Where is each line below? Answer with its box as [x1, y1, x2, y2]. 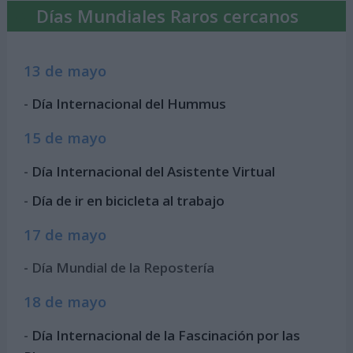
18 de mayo [24, 291, 107, 311]
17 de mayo [24, 224, 107, 244]
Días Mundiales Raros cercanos [35, 3, 299, 28]
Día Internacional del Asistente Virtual [32, 162, 276, 180]
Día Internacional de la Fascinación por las [32, 325, 301, 344]
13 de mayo [24, 60, 107, 80]
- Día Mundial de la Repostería [24, 258, 215, 277]
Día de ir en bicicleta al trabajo [32, 191, 225, 210]
